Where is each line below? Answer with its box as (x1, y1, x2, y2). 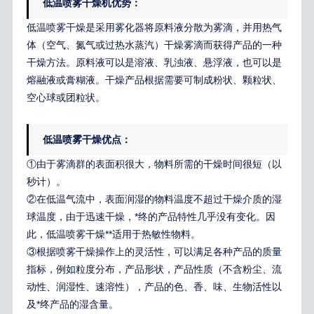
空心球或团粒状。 (26, 91, 105, 103)
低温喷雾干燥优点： (42, 133, 131, 145)
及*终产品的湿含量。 (26, 298, 118, 310)
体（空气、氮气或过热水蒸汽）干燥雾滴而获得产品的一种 (26, 39, 282, 50)
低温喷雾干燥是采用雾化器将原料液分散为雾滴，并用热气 (26, 21, 282, 33)
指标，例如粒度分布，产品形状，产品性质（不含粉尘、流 (26, 263, 282, 275)
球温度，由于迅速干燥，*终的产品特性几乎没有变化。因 (26, 210, 275, 222)
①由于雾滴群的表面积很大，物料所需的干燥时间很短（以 (26, 158, 282, 170)
